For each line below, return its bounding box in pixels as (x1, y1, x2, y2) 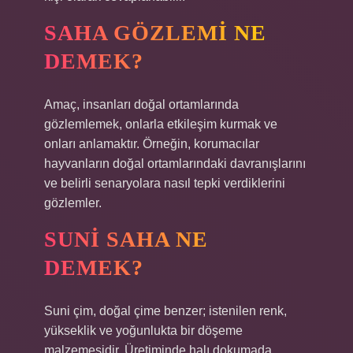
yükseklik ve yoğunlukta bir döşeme (44, 324, 243, 337)
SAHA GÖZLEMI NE (44, 20, 266, 45)
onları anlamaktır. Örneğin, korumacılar (44, 137, 259, 150)
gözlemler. (44, 196, 102, 210)
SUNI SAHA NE (44, 227, 208, 251)
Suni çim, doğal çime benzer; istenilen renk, (44, 304, 287, 318)
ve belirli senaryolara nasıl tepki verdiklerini (44, 176, 285, 190)
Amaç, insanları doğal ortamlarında (44, 98, 239, 111)
